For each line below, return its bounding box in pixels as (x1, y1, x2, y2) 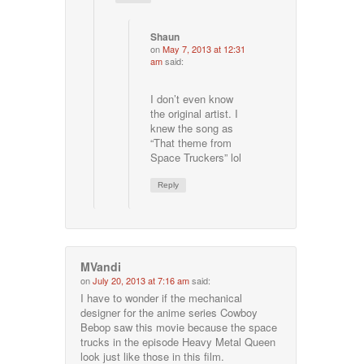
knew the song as (150, 119, 234, 136)
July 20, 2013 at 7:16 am (93, 273, 190, 287)
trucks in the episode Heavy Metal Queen (80, 333, 276, 349)
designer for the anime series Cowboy (80, 304, 258, 320)
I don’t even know (150, 90, 234, 106)
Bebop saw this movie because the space (80, 318, 278, 335)
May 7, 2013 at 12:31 (162, 41, 246, 55)
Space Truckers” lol (150, 149, 242, 165)
